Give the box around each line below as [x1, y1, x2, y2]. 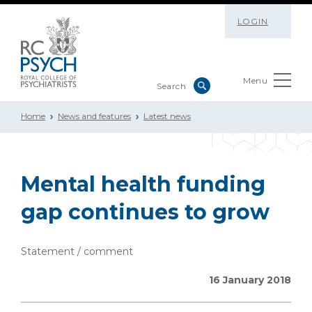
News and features [58, 111, 131, 121]
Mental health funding [21, 171, 265, 197]
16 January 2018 [209, 274, 291, 286]
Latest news [143, 111, 191, 121]
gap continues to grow [21, 199, 270, 225]
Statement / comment [21, 245, 133, 258]
